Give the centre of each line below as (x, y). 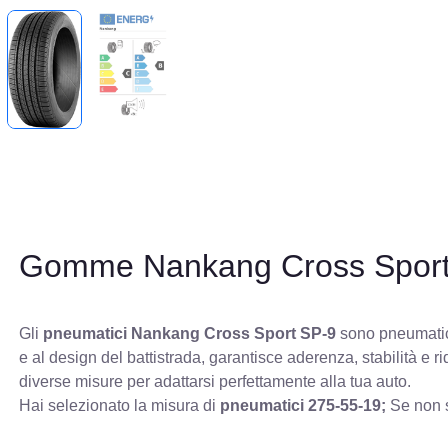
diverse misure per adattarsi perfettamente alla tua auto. (215, 382)
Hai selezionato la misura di (120, 406)
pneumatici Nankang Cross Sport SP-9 (190, 334)
